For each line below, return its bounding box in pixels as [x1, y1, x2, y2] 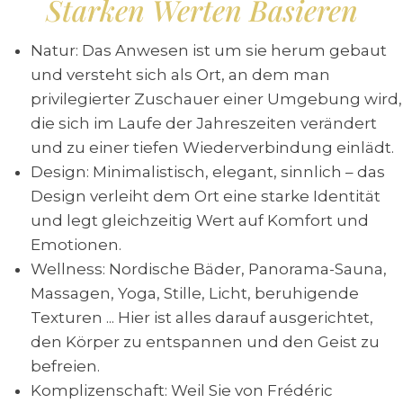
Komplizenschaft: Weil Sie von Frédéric [31, 381, 333, 399]
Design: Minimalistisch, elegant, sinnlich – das [31, 163, 385, 181]
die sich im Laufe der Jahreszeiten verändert [31, 114, 377, 132]
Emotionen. [31, 236, 121, 254]
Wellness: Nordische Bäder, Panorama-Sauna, [31, 260, 387, 278]
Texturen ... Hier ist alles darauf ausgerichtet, [31, 309, 373, 327]
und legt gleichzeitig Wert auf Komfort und [31, 211, 369, 229]
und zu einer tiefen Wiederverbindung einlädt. [31, 139, 394, 157]
